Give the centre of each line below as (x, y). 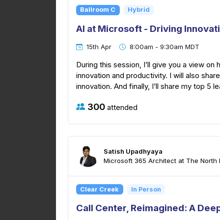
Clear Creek (100, 189)
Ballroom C (98, 10)
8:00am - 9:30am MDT (165, 46)
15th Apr (99, 46)
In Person (146, 189)
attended (121, 107)
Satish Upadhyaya (133, 151)
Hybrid (138, 10)
